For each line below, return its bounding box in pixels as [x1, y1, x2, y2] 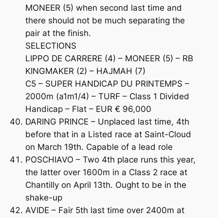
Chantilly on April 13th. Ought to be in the [25, 180, 186, 190]
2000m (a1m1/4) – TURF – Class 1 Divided [25, 91, 189, 101]
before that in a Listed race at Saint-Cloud [25, 129, 191, 139]
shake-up [25, 192, 62, 202]
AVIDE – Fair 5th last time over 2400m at [25, 205, 184, 215]
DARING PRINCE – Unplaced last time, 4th [25, 116, 189, 127]
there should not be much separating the [25, 15, 185, 25]
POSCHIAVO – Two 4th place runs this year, [25, 154, 196, 164]
